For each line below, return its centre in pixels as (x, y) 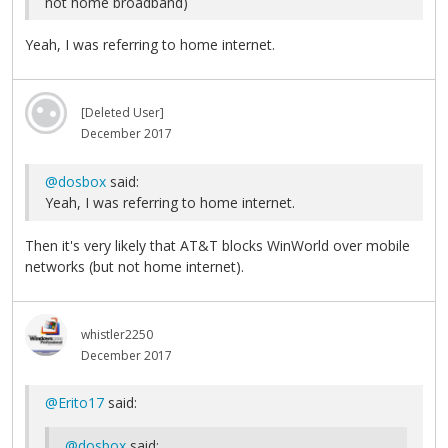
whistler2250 (117, 334)
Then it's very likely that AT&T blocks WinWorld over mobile (217, 245)
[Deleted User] (122, 113)
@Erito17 (74, 403)
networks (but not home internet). (134, 266)
